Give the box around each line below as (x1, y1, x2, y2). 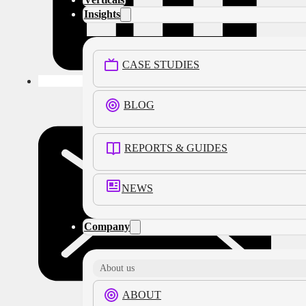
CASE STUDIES (122, 59, 199, 70)
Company (84, 221, 130, 232)
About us (100, 263, 135, 273)
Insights (84, 8, 120, 20)
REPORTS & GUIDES (124, 142, 227, 154)
